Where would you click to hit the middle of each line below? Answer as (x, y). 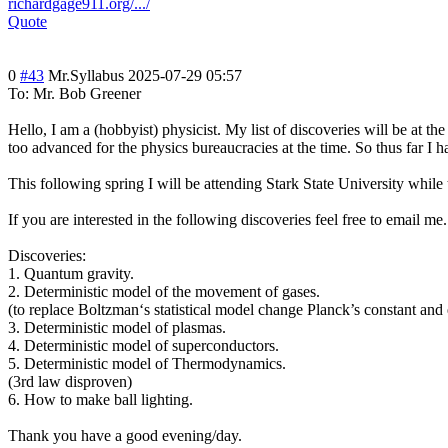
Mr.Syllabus (86, 76)
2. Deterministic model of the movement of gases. (164, 292)
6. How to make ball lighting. (100, 400)
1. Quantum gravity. (71, 274)
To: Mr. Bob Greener (74, 94)
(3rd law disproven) (70, 382)
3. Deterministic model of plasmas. (117, 328)
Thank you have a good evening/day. (125, 436)
